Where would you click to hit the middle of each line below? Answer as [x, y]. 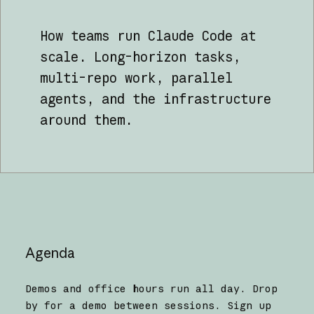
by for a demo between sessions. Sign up [148, 306]
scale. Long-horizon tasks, [140, 57]
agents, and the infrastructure [156, 99]
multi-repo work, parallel [136, 78]
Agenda [50, 253]
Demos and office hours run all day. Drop [151, 289]
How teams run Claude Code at [148, 36]
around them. [86, 120]
